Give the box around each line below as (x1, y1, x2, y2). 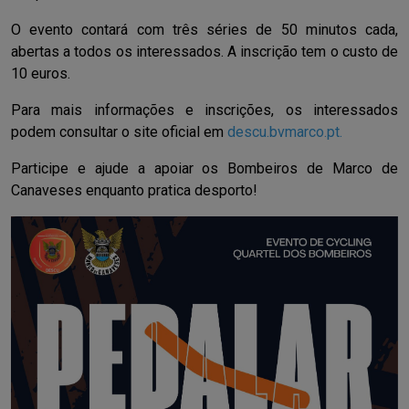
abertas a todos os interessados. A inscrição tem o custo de (11, 43, 398, 61)
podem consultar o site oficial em (11, 123, 227, 142)
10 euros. (11, 65, 70, 83)
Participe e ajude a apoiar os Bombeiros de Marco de (11, 160, 398, 178)
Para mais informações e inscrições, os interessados (11, 101, 398, 120)
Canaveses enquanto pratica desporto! (11, 182, 257, 200)
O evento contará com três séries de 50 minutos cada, (11, 21, 398, 39)
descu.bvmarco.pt (227, 123, 340, 142)
